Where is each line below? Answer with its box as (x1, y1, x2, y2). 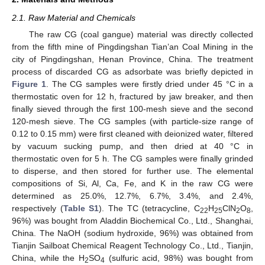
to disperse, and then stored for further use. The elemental (12, 166, 253, 176)
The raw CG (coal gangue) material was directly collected (28, 30, 253, 39)
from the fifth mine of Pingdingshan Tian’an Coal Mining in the (12, 42, 253, 51)
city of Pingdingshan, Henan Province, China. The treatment (12, 54, 253, 64)
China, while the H (12, 253, 85, 263)
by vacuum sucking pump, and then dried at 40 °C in (12, 141, 253, 151)
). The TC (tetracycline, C (99, 203, 201, 213)
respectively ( (12, 203, 63, 213)
